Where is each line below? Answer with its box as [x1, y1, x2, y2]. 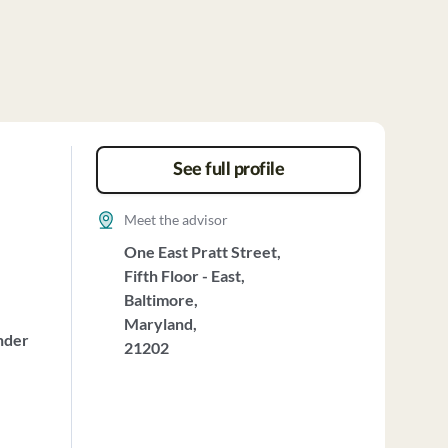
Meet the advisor [123, 211, 228, 228]
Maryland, [123, 314, 197, 333]
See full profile [173, 161, 285, 179]
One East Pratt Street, [123, 242, 281, 261]
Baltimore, [123, 290, 198, 309]
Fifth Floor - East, [123, 266, 245, 285]
